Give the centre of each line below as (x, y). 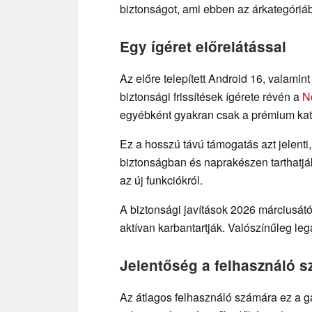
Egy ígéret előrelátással (203, 46)
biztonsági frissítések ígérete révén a (211, 96)
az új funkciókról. (161, 180)
